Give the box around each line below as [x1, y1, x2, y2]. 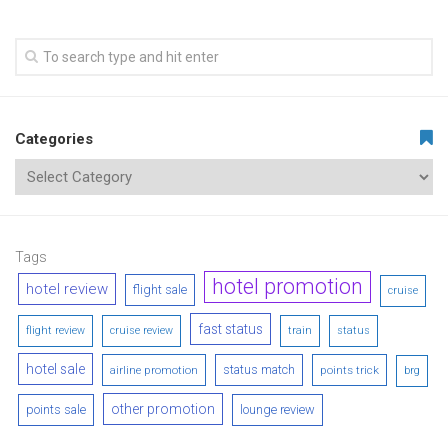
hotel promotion [212, 274, 363, 300]
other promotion [111, 401, 215, 418]
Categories [15, 130, 93, 149]
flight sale [133, 282, 187, 298]
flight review [26, 324, 85, 338]
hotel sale [26, 361, 85, 378]
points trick [320, 363, 379, 378]
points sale [26, 402, 86, 418]
